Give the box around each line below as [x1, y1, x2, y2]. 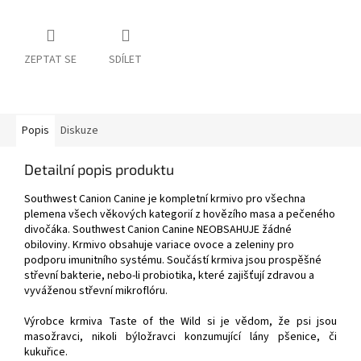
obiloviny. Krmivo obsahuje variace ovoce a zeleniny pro [24, 237, 294, 254]
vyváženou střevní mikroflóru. [24, 283, 168, 300]
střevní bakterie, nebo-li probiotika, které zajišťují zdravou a [24, 268, 314, 284]
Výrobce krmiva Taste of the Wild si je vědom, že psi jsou [24, 313, 337, 330]
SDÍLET [109, 52, 142, 68]
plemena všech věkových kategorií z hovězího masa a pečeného [24, 206, 335, 223]
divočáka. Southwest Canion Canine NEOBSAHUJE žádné [24, 222, 292, 239]
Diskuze [60, 122, 98, 139]
